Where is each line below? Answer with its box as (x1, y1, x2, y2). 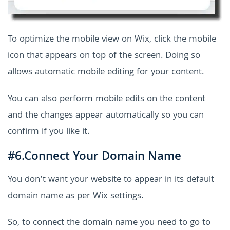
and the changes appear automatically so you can (8, 108, 204, 123)
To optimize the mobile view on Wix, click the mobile (8, 32, 216, 47)
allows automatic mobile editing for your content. (8, 65, 204, 80)
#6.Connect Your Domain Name (8, 147, 181, 167)
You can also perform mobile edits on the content (8, 91, 205, 107)
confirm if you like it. (8, 124, 89, 140)
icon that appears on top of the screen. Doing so (8, 48, 200, 64)
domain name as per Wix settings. (8, 188, 143, 204)
